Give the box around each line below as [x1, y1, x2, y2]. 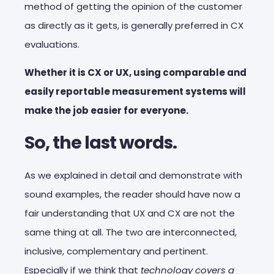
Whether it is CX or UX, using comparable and [24, 65, 246, 79]
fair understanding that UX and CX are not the [24, 206, 235, 220]
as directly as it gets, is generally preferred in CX [24, 18, 243, 32]
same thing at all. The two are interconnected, [24, 225, 237, 239]
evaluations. [24, 37, 80, 51]
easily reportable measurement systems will [24, 84, 246, 98]
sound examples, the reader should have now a [24, 187, 240, 201]
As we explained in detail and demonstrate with [24, 168, 242, 182]
